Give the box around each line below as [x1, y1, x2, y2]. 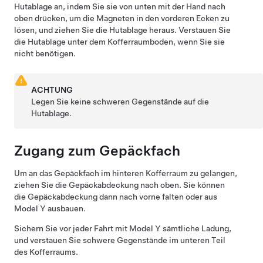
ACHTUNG [31, 85, 73, 95]
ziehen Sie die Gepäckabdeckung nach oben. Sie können [14, 180, 225, 190]
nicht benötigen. [14, 48, 76, 58]
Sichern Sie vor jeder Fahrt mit [14, 223, 129, 233]
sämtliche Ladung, [161, 223, 231, 233]
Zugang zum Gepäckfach [14, 141, 180, 159]
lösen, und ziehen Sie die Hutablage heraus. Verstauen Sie [14, 25, 231, 35]
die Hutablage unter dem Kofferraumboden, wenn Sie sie [14, 36, 225, 46]
